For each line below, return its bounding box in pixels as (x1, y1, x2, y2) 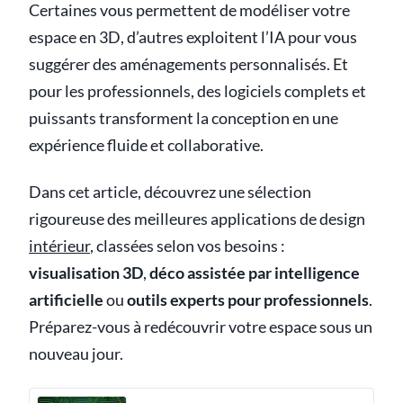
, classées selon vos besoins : (90, 237, 285, 255)
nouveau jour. (29, 345, 123, 363)
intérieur (29, 237, 90, 255)
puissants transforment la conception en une (29, 109, 338, 128)
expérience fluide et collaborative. (29, 136, 264, 155)
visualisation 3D (29, 264, 143, 282)
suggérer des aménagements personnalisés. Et (29, 55, 348, 74)
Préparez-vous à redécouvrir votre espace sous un (29, 318, 372, 336)
